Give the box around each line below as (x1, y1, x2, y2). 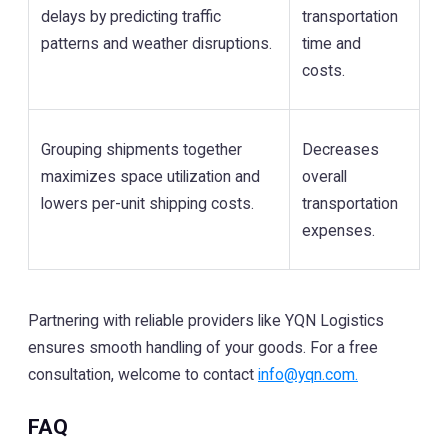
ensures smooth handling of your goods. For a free (28, 337, 378, 357)
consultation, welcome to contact (28, 364, 258, 384)
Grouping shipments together (41, 139, 242, 159)
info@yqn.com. (258, 364, 358, 384)
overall (302, 166, 347, 186)
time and (302, 33, 361, 53)
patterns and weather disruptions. (41, 33, 272, 53)
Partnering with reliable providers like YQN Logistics (28, 310, 384, 330)
